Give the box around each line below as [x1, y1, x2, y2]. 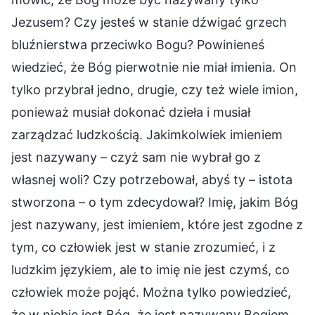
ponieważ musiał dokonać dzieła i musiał [11, 104, 250, 120]
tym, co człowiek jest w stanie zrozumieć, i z [11, 239, 276, 255]
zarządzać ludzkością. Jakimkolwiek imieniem [11, 127, 283, 142]
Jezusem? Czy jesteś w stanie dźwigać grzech [11, 14, 287, 30]
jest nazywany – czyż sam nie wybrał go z [11, 149, 261, 165]
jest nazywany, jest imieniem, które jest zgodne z [11, 217, 303, 232]
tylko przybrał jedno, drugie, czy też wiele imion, [11, 82, 298, 97]
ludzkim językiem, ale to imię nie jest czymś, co [11, 262, 290, 277]
